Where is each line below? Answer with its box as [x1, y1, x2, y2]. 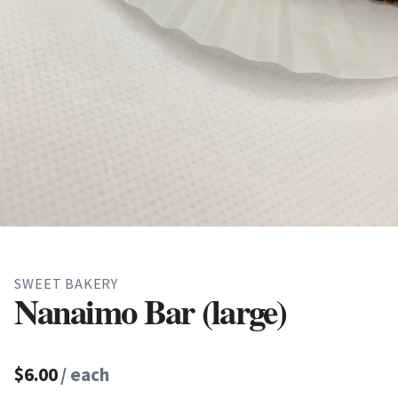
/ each [60, 362, 109, 387]
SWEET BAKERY [14, 275, 119, 293]
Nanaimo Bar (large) [14, 286, 287, 337]
